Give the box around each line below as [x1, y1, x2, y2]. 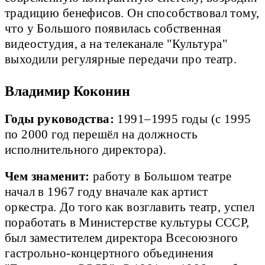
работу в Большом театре [89, 169, 232, 183]
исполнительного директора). [5, 143, 170, 156]
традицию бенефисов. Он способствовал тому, [5, 6, 260, 20]
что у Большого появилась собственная [5, 21, 221, 35]
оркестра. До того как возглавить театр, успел [5, 200, 255, 214]
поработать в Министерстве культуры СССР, [5, 215, 250, 229]
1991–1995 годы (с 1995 [114, 112, 251, 125]
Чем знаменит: [5, 169, 90, 183]
